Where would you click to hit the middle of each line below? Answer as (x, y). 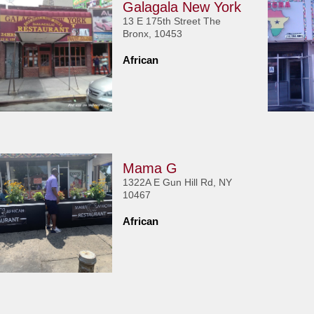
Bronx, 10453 (153, 34)
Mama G (150, 168)
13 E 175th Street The (172, 21)
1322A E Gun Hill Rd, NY (178, 182)
